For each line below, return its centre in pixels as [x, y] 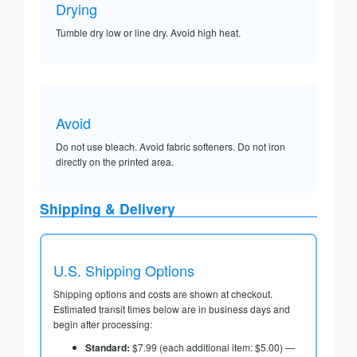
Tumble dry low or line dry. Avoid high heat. [148, 33]
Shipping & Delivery [108, 209]
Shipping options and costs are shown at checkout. [163, 294]
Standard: [108, 348]
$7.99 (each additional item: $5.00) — [212, 347]
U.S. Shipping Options [124, 271]
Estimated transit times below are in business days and [172, 309]
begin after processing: [103, 324]
